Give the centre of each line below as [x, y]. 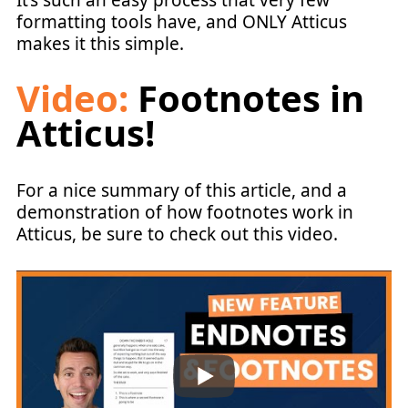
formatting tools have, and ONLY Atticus [182, 22]
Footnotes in [246, 97]
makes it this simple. [100, 44]
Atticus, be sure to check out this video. [177, 234]
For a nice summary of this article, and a [182, 190]
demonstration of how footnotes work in [185, 212]
